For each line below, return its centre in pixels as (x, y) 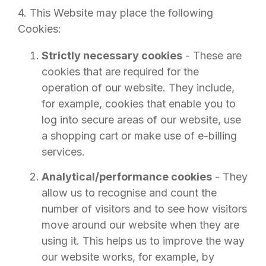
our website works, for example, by (128, 257)
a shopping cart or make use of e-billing (139, 136)
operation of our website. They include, (138, 88)
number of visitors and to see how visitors (144, 209)
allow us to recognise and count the (129, 193)
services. (63, 152)
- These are (212, 56)
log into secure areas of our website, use (141, 120)
